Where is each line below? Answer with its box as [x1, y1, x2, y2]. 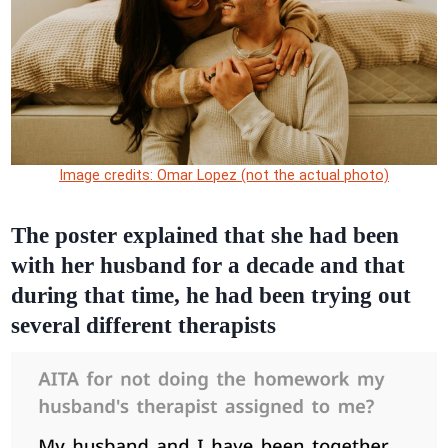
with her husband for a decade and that [10, 252, 405, 278]
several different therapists [10, 312, 276, 338]
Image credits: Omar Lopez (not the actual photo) [59, 167, 389, 185]
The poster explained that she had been [10, 222, 399, 248]
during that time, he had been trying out [10, 282, 411, 308]
